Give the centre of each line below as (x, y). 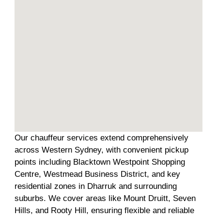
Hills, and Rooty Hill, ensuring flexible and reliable (104, 210)
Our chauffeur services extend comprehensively (101, 138)
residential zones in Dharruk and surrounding (96, 186)
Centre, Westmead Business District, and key (97, 174)
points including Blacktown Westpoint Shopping (100, 162)
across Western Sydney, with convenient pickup (101, 150)
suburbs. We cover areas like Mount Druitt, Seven (105, 198)
